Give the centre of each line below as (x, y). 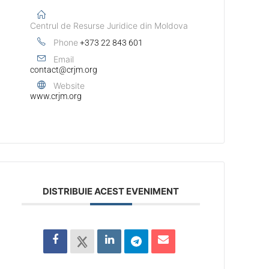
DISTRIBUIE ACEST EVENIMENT (111, 191)
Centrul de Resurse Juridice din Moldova (109, 25)
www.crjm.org (56, 96)
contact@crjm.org (64, 69)
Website (69, 85)
